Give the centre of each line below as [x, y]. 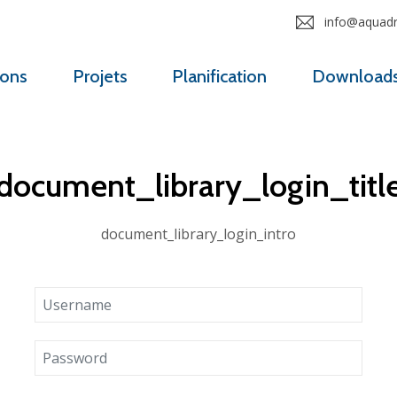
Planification [220, 77]
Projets [100, 77]
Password [230, 350]
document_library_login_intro [198, 234]
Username [232, 297]
